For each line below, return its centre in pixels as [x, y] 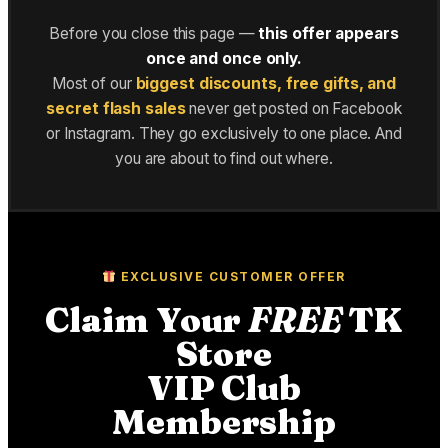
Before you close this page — [154, 33]
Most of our [93, 83]
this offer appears [328, 33]
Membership [224, 421]
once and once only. [224, 58]
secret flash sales [116, 108]
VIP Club [224, 387]
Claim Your [147, 319]
